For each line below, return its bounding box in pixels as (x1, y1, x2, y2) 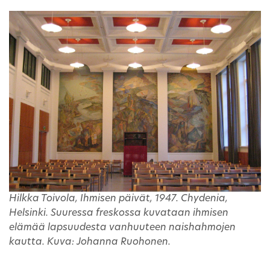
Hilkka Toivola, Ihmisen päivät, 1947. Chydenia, (9, 194, 228, 204)
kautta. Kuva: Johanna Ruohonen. (9, 237, 171, 248)
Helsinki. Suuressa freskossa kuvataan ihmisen (9, 209, 228, 219)
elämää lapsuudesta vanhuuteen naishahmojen (9, 223, 236, 233)
